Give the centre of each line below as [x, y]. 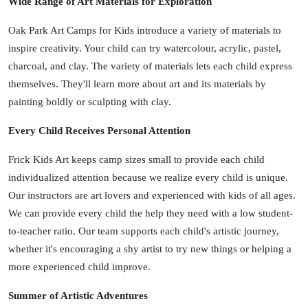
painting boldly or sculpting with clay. [90, 101]
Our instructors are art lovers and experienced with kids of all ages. [152, 195]
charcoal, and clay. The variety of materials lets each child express [150, 66]
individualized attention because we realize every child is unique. [148, 177]
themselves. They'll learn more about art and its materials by [137, 84]
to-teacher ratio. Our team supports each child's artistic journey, [144, 231]
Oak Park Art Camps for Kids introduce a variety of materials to [145, 30]
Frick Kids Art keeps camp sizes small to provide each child [136, 159]
